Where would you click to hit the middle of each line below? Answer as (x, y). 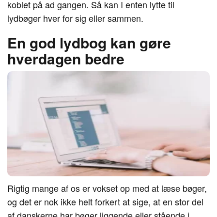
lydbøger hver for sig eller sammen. (75, 18)
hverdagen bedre (66, 58)
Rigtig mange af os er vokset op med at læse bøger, (107, 188)
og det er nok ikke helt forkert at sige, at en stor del (105, 201)
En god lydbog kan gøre (89, 42)
